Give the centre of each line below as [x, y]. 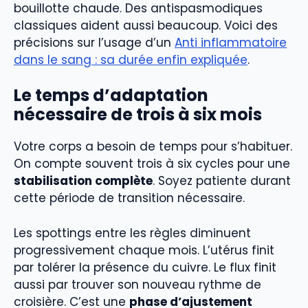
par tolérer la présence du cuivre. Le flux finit [145, 267]
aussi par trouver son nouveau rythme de [137, 284]
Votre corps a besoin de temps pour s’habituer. [153, 147]
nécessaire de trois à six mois [138, 115]
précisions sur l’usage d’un [94, 42]
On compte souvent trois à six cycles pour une [152, 164]
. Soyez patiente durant [222, 181]
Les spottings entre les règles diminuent [132, 233]
